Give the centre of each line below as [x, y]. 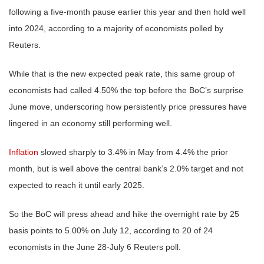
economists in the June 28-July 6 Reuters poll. [95, 247]
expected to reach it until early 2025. [77, 185]
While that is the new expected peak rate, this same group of [122, 73]
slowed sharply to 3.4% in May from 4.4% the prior [133, 152]
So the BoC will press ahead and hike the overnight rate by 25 [124, 214]
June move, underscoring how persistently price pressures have [128, 106]
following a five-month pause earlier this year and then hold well [127, 11]
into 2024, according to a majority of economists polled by [116, 28]
